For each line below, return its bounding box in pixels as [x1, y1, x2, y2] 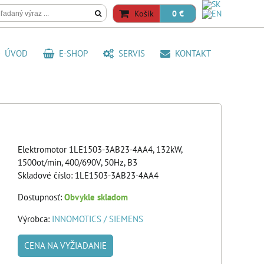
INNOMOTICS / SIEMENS [52, 213, 143, 225]
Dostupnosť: [18, 192, 64, 203]
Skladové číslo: [18, 170, 75, 181]
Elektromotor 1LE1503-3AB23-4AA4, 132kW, [18, 144, 182, 155]
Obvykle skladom [64, 192, 128, 203]
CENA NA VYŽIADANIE [24, 240, 107, 251]
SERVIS [114, 48, 145, 59]
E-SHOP [54, 48, 88, 59]
